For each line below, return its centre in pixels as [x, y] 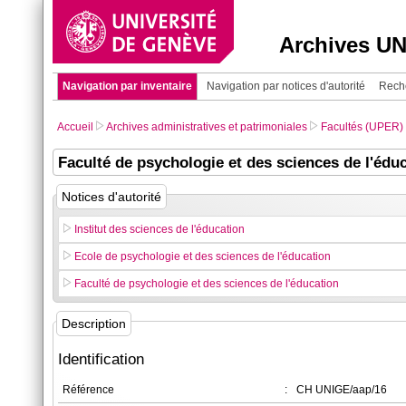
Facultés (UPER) [362, 127]
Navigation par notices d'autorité [286, 86]
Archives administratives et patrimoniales [207, 127]
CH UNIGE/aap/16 [342, 390]
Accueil [75, 127]
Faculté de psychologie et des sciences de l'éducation [207, 284]
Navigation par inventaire [127, 86]
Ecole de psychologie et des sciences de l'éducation [203, 256]
